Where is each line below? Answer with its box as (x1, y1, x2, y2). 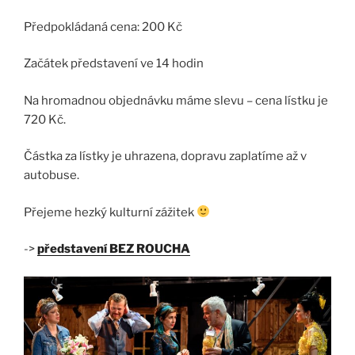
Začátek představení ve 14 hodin (24, 56, 204, 71)
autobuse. (24, 168, 79, 182)
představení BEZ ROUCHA (37, 242, 190, 256)
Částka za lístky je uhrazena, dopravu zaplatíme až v (24, 149, 307, 163)
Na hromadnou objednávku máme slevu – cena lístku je (24, 93, 328, 108)
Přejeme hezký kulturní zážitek (24, 204, 197, 219)
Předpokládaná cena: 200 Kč (24, 19, 182, 34)
